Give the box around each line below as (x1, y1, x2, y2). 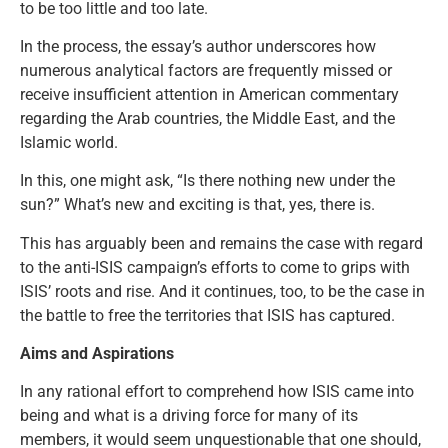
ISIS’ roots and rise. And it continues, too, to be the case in (20, 281, 425, 301)
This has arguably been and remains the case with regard (20, 233, 423, 253)
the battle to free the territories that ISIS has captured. (20, 305, 395, 325)
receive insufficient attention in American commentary (20, 84, 399, 104)
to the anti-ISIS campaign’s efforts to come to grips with (20, 257, 410, 277)
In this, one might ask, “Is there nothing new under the (20, 171, 395, 191)
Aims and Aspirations (20, 344, 174, 364)
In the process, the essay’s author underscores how (20, 36, 376, 56)
